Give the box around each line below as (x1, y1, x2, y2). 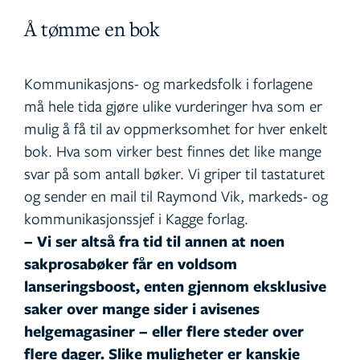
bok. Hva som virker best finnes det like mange (24, 141, 321, 162)
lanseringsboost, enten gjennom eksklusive (24, 276, 326, 297)
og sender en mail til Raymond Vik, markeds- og (24, 186, 328, 207)
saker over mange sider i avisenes (24, 298, 260, 320)
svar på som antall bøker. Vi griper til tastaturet (24, 163, 325, 184)
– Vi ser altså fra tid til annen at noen (24, 231, 284, 252)
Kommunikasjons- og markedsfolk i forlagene (24, 73, 313, 94)
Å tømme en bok (24, 16, 159, 43)
